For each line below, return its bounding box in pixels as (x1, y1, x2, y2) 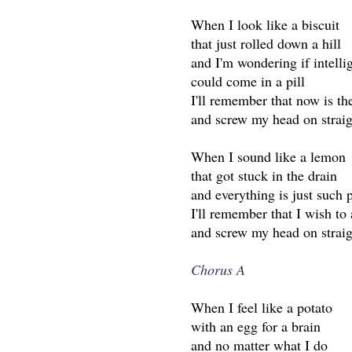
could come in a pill (191, 71, 306, 91)
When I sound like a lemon (191, 147, 346, 167)
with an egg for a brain (191, 317, 321, 336)
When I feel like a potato (191, 298, 333, 317)
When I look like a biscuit (191, 15, 340, 35)
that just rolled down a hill (191, 34, 342, 53)
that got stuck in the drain (191, 166, 338, 185)
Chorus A (191, 260, 246, 280)
